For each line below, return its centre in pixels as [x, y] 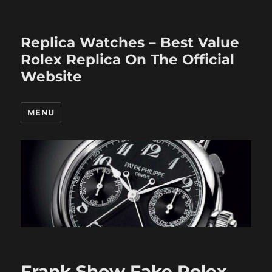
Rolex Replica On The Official [128, 59]
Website [52, 76]
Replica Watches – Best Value [130, 42]
